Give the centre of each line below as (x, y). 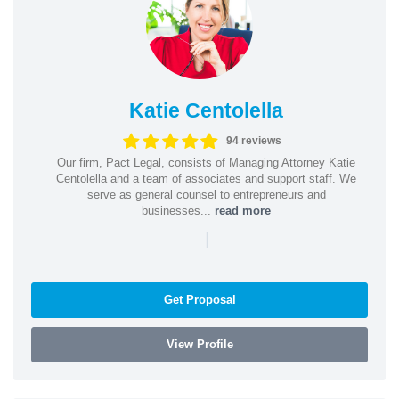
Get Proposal (199, 299)
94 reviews (254, 141)
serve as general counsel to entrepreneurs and (206, 194)
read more (243, 210)
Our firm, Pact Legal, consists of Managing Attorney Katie (206, 162)
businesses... (178, 210)
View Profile (199, 344)
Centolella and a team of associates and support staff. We (206, 178)
